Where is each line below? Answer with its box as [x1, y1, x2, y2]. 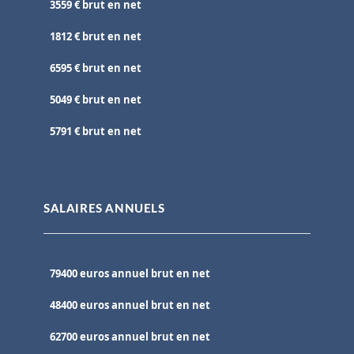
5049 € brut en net [50, 92, 141, 107]
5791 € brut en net [50, 124, 141, 139]
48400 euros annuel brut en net [50, 298, 210, 313]
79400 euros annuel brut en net [50, 266, 210, 281]
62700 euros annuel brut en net [50, 330, 210, 345]
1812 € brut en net [50, 29, 141, 44]
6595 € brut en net [50, 61, 141, 76]
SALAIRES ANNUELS [43, 203, 165, 216]
